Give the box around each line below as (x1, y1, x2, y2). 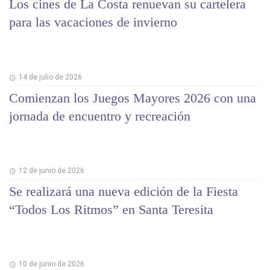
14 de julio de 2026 (18, 72, 82, 81)
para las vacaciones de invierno (9, 14, 177, 30)
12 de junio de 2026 (18, 166, 84, 175)
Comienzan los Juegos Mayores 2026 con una (9, 90, 256, 105)
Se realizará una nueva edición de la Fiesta (9, 184, 238, 199)
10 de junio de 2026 (18, 260, 84, 269)
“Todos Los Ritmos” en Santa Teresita (9, 202, 213, 218)
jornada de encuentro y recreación (9, 108, 190, 124)
